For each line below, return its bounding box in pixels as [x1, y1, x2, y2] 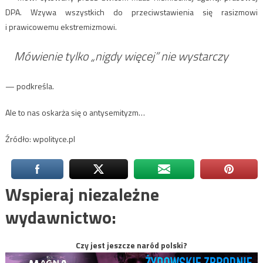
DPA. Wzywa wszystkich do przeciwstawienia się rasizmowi [5, 5, 258, 18]
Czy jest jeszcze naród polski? [76, 238, 187, 251]
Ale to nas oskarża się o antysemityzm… [5, 106, 145, 119]
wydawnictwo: [5, 203, 116, 231]
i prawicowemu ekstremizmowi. [5, 20, 117, 33]
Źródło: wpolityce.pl [5, 132, 75, 145]
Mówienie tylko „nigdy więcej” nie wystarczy [14, 46, 228, 65]
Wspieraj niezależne [5, 180, 159, 208]
